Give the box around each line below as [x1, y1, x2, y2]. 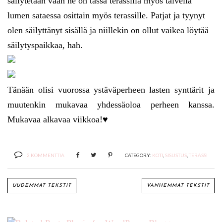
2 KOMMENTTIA [27, 152, 64, 159]
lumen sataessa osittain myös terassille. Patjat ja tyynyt [7, 10, 205, 21]
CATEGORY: [125, 152, 152, 159]
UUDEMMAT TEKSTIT [12, 183, 71, 189]
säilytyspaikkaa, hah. [7, 40, 83, 51]
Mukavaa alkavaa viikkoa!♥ [7, 114, 108, 125]
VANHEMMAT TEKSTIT [147, 183, 210, 189]
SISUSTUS [165, 152, 187, 159]
